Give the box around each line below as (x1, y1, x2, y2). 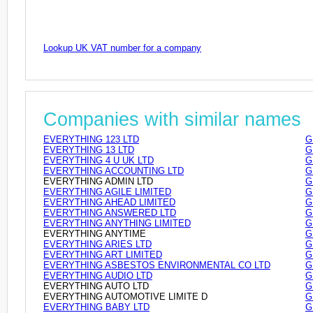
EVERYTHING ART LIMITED (43, 249, 162, 260)
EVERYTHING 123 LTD (43, 133, 139, 145)
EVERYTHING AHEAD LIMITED (43, 196, 175, 208)
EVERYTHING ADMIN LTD (43, 175, 153, 187)
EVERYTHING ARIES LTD (43, 238, 152, 249)
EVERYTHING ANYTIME (43, 228, 146, 239)
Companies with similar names (43, 108, 301, 130)
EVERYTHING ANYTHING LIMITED (43, 217, 191, 228)
